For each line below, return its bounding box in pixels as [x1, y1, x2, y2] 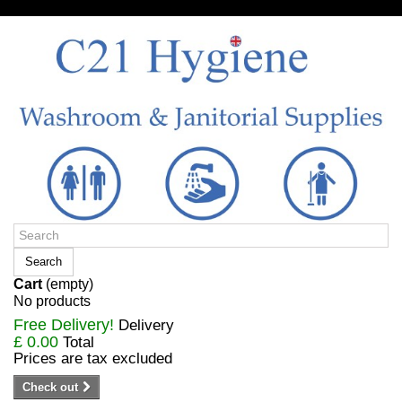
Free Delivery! [13, 315, 118, 334]
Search [25, 254, 62, 268]
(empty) [46, 275, 93, 292]
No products [13, 292, 91, 309]
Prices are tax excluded [13, 349, 172, 367]
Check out [22, 380, 78, 394]
